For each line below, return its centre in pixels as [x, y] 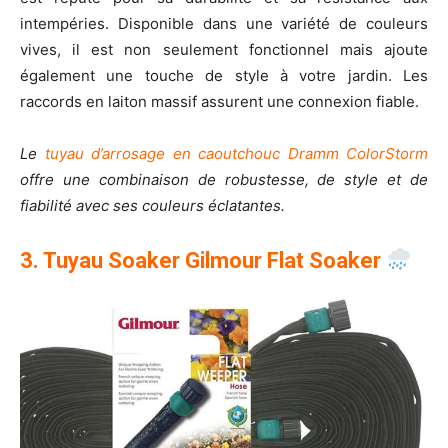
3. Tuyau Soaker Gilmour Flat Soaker [203, 261]
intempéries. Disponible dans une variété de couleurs [224, 24]
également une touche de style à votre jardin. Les [224, 76]
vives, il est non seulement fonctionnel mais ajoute [224, 50]
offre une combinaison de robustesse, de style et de [224, 180]
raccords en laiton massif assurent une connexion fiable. [219, 102]
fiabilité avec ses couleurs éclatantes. [152, 206]
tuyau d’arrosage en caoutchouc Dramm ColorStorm [236, 154]
